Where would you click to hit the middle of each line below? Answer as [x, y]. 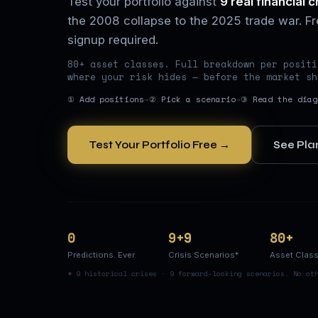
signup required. [113, 39]
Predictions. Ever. [102, 254]
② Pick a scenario [192, 99]
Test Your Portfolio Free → [159, 145]
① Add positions [105, 99]
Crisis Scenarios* [203, 254]
